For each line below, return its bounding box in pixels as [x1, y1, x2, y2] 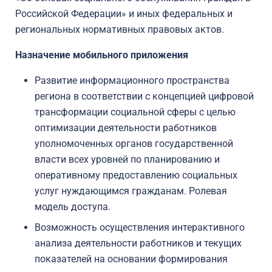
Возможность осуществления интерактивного [35, 222, 245, 233]
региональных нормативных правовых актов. [15, 24, 224, 35]
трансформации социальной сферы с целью [35, 106, 236, 118]
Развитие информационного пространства [35, 75, 229, 86]
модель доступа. [35, 201, 110, 212]
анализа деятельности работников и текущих [35, 237, 242, 249]
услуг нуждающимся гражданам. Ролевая [35, 185, 227, 197]
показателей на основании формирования [35, 253, 228, 265]
